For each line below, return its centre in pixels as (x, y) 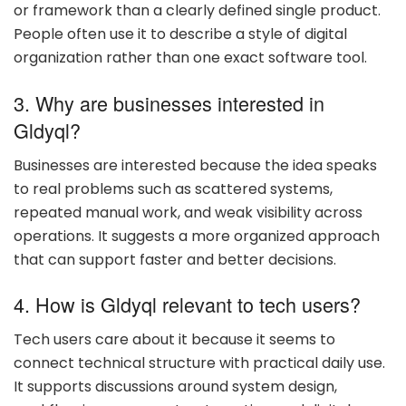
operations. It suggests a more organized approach (197, 236)
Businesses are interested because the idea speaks (195, 165)
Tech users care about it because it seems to (174, 339)
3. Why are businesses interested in (169, 102)
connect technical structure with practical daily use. (199, 362)
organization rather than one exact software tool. (190, 58)
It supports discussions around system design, (175, 386)
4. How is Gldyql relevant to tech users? (187, 304)
